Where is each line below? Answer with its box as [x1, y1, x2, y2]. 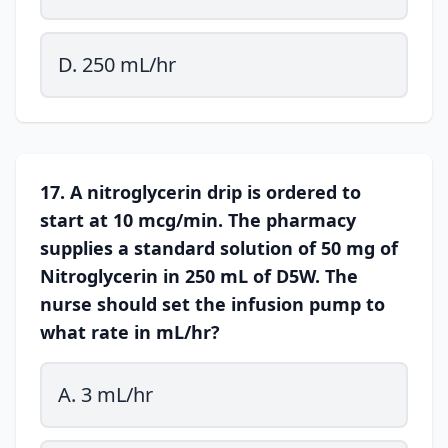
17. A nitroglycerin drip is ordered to [40, 180, 361, 204]
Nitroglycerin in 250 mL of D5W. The [40, 264, 358, 288]
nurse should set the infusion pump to [40, 292, 385, 316]
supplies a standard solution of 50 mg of [40, 236, 398, 260]
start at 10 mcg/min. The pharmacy [40, 208, 356, 232]
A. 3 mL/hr [58, 381, 153, 408]
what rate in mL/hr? [40, 320, 220, 344]
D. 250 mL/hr [58, 51, 176, 78]
